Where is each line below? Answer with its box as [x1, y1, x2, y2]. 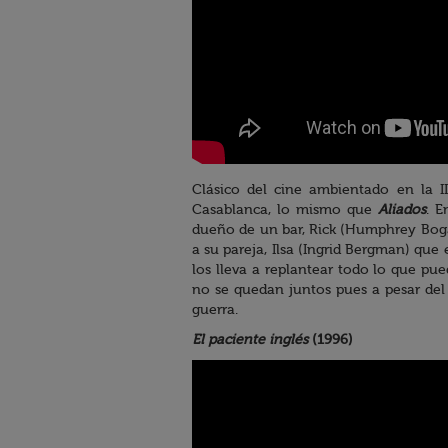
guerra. [192, 302, 238, 319]
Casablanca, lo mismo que [192, 202, 378, 219]
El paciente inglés [192, 332, 308, 349]
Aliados [378, 202, 426, 219]
